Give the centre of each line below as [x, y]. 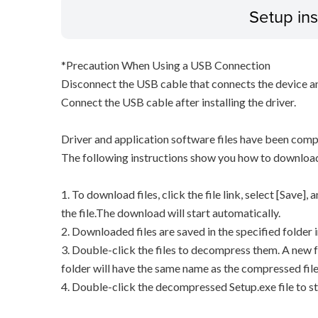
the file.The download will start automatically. [170, 213]
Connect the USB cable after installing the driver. [178, 102]
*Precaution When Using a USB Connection [165, 65]
